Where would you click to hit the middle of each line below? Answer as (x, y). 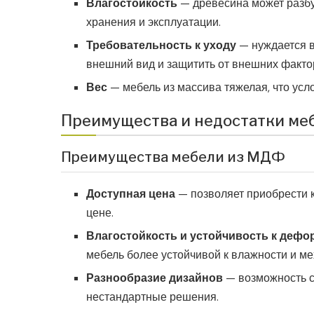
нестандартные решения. (152, 297)
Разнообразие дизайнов (155, 278)
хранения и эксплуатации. (153, 22)
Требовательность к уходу (161, 46)
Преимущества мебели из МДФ (173, 157)
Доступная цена (131, 194)
